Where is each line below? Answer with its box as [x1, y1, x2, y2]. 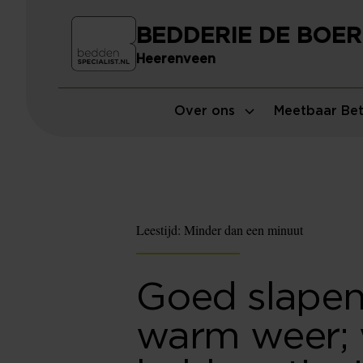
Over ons [174, 105, 235, 117]
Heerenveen [136, 53, 216, 66]
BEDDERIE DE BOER [136, 25, 361, 48]
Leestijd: [136, 221, 184, 238]
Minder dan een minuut [184, 221, 303, 238]
